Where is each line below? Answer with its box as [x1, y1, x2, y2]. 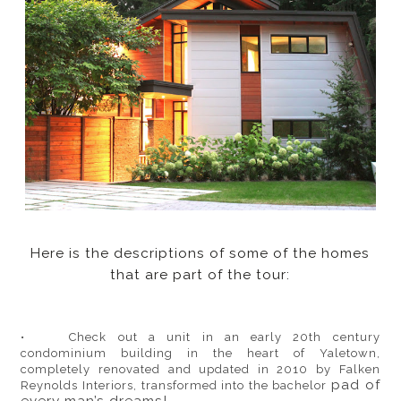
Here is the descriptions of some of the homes [30, 245, 371, 262]
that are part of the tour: [110, 267, 291, 284]
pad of [330, 377, 380, 394]
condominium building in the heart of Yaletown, [21, 346, 380, 361]
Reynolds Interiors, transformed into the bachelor [21, 379, 331, 393]
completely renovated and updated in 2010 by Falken [21, 363, 380, 377]
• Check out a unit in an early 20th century [21, 330, 380, 345]
